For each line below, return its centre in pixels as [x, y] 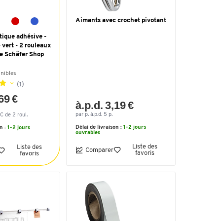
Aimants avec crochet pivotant [121, 20]
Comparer [99, 150]
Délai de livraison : [99, 128]
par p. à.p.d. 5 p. [94, 115]
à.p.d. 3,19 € [105, 105]
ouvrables [88, 133]
